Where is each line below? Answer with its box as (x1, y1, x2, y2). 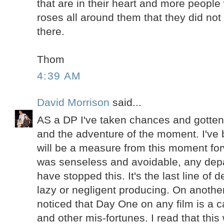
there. (37, 25, 65, 37)
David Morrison (37, 96, 110, 108)
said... (109, 96, 142, 108)
